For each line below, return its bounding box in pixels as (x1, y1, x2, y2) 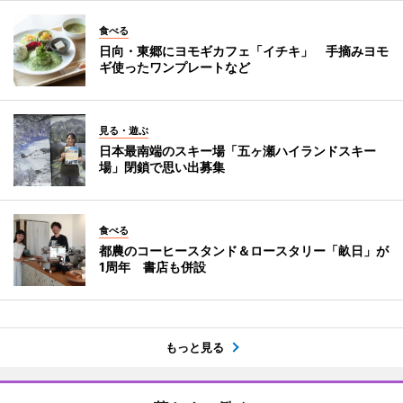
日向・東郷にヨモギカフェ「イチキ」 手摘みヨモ (99, 42, 389, 58)
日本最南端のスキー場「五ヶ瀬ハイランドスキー (99, 142, 376, 158)
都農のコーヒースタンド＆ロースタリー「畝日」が (99, 242, 389, 258)
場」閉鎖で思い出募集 (99, 158, 225, 175)
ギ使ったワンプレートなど (99, 58, 250, 75)
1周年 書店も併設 (99, 258, 206, 274)
